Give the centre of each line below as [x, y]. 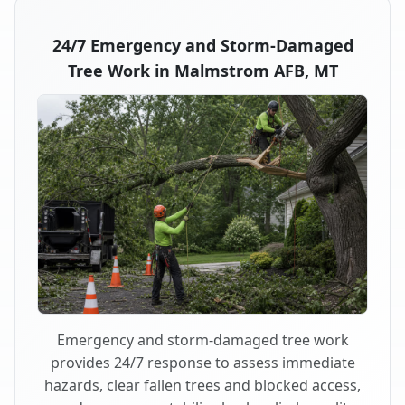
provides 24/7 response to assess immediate [202, 363]
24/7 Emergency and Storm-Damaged [202, 45]
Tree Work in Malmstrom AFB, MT [202, 70]
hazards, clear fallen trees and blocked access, [202, 386]
